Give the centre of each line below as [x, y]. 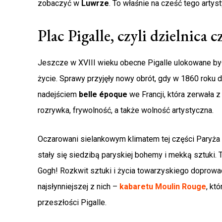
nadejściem [58, 95]
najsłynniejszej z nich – [79, 187]
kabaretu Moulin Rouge [163, 187]
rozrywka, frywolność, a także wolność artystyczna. [126, 111]
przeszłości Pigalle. [72, 203]
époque [113, 95]
